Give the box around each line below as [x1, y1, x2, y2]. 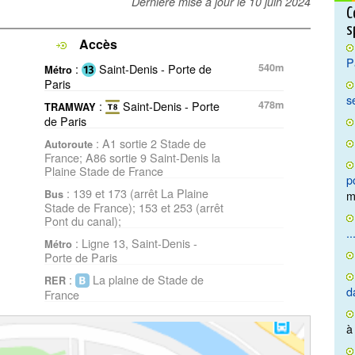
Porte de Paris [44, 248, 117, 265]
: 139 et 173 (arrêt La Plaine [63, 184, 208, 201]
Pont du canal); [44, 212, 121, 229]
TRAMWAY [44, 99, 96, 114]
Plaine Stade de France [44, 162, 163, 179]
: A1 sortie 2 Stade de [93, 134, 206, 151]
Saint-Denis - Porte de [96, 59, 212, 77]
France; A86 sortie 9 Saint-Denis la [44, 148, 220, 166]
